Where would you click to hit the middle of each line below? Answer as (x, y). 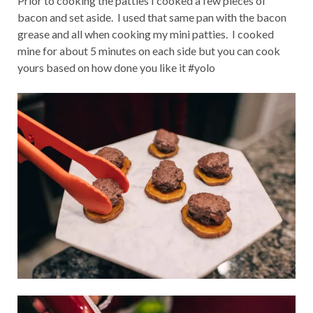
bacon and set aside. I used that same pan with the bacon (152, 17)
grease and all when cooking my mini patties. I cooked (146, 34)
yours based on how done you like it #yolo (116, 68)
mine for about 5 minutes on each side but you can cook (149, 51)
